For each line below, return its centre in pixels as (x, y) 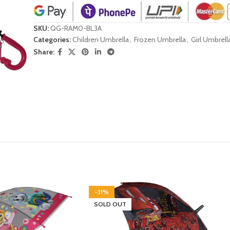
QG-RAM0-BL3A (76, 28)
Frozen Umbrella (160, 39)
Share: (44, 52)
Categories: (52, 39)
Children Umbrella (101, 39)
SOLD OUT (110, 204)
